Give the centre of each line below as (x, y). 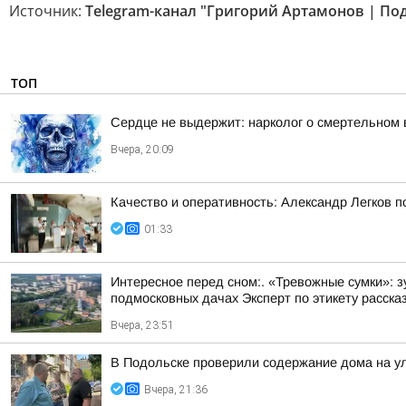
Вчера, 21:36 (176, 390)
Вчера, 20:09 (142, 150)
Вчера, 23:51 (142, 325)
